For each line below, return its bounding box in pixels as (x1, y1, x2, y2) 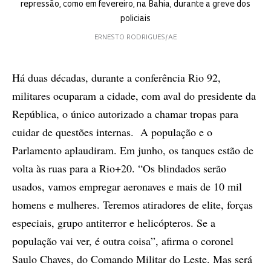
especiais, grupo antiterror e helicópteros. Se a (12, 215, 215, 230)
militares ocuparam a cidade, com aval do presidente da (12, 88, 256, 103)
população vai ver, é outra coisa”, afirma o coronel (12, 233, 233, 249)
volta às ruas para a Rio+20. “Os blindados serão (12, 161, 226, 176)
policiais (120, 15, 151, 24)
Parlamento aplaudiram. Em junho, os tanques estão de (12, 143, 253, 158)
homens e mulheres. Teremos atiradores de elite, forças (12, 197, 253, 212)
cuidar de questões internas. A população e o (12, 125, 212, 140)
